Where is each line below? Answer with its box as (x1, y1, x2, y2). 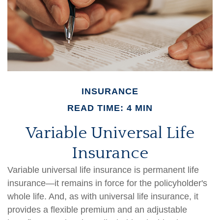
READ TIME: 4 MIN (67, 103, 153, 113)
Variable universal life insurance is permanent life (7, 165, 199, 175)
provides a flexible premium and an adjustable (7, 205, 187, 215)
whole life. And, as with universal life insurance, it (7, 192, 198, 201)
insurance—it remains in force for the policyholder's (7, 178, 207, 188)
